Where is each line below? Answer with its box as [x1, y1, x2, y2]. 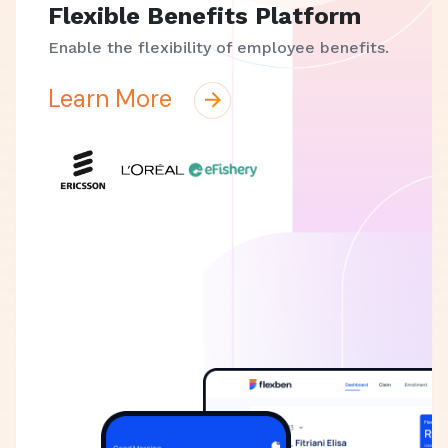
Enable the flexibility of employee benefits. [48, 38, 389, 57]
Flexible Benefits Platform [48, 2, 361, 30]
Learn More [48, 83, 178, 114]
